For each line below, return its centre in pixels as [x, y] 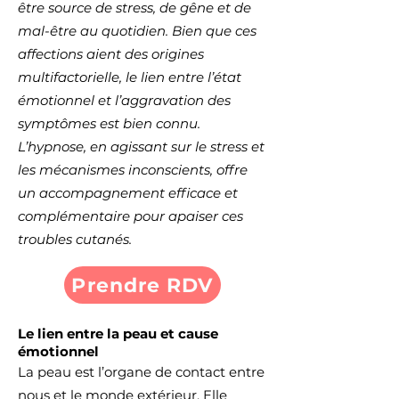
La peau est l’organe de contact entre [141, 372]
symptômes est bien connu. [109, 123]
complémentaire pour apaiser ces [130, 216]
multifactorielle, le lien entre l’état [130, 77]
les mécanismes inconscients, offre [133, 170]
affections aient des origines [111, 54]
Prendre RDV [142, 285]
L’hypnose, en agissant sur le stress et [141, 147]
